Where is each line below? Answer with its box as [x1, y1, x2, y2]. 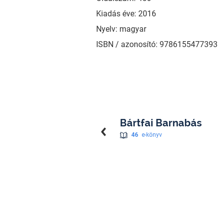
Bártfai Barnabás [119, 116, 202, 129]
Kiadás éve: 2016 [96, 8, 156, 18]
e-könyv [141, 131, 162, 138]
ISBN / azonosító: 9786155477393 [96, 39, 218, 49]
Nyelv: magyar [96, 24, 146, 34]
